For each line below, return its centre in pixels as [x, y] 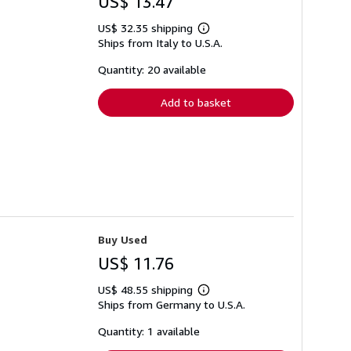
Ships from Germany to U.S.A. [172, 304]
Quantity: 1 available [149, 331]
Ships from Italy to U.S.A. [160, 43]
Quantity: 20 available [152, 70]
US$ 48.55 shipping [147, 289]
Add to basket [196, 103]
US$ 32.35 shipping [147, 28]
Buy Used [123, 239]
